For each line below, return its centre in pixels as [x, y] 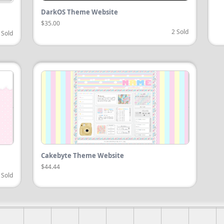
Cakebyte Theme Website [82, 156]
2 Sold [180, 32]
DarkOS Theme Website [79, 12]
